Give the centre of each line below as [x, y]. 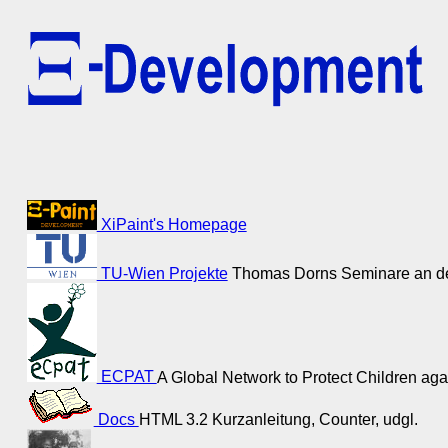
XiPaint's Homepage [171, 225]
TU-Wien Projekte [162, 273]
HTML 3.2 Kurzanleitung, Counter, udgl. [278, 420]
